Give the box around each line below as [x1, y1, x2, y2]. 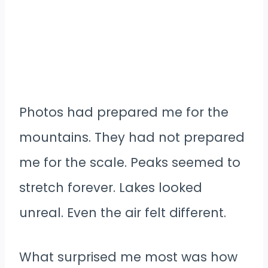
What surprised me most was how [19, 248, 237, 266]
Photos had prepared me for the [19, 103, 229, 121]
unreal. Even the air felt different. [19, 203, 226, 221]
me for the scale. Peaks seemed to [19, 153, 240, 171]
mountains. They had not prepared [19, 128, 245, 146]
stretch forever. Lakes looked [19, 178, 202, 196]
